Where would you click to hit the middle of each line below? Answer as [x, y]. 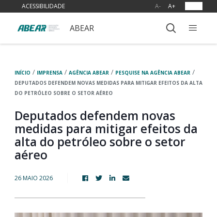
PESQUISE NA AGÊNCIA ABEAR [153, 73]
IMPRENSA [50, 73]
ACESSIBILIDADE [43, 6]
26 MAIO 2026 [34, 178]
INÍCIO [23, 73]
